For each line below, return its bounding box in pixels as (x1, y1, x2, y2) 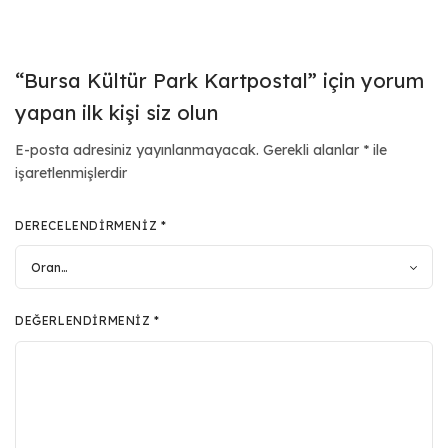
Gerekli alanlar (263, 141, 364, 160)
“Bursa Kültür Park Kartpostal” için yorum (15, 68, 424, 94)
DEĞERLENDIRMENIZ (15, 313, 155, 329)
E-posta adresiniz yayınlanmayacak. (15, 141, 260, 160)
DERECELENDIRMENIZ (15, 218, 161, 234)
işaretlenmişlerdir (15, 164, 127, 183)
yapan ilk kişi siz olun (15, 100, 218, 126)
